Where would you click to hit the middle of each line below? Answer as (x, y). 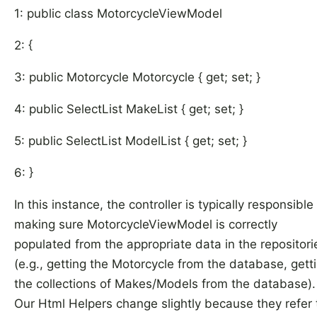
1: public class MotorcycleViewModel (118, 13)
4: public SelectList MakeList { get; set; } (129, 109)
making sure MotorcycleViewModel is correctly (146, 224)
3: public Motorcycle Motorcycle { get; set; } (137, 77)
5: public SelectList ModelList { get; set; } (131, 141)
